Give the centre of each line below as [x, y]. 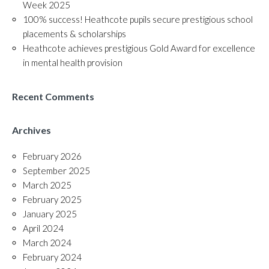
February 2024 [52, 257]
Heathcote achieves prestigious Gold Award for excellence [139, 48]
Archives [32, 130]
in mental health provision [73, 62]
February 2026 [52, 156]
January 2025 [50, 214]
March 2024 [47, 243]
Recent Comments [53, 96]
